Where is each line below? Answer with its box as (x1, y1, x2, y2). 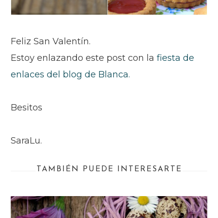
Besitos (11, 102, 43, 113)
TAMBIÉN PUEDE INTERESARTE (36, 165, 182, 174)
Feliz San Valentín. (11, 36, 91, 47)
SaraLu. (11, 135, 42, 146)
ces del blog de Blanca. (30, 69, 130, 80)
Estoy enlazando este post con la (11, 53, 157, 64)
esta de (162, 53, 195, 64)
